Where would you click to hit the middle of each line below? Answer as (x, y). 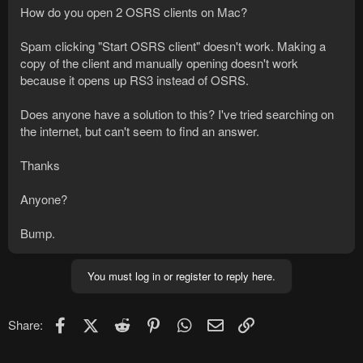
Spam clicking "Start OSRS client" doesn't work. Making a (173, 46)
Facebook (96, 322)
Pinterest (187, 322)
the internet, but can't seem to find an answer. (140, 131)
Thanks (40, 165)
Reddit (149, 322)
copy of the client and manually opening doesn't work (159, 63)
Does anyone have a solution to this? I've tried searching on (177, 114)
